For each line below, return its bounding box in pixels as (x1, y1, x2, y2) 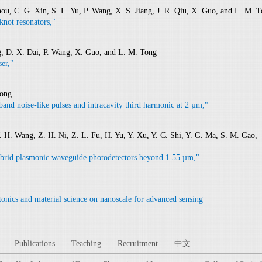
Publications (15, 239, 55, 248)
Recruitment (118, 239, 158, 248)
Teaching (71, 239, 101, 248)
